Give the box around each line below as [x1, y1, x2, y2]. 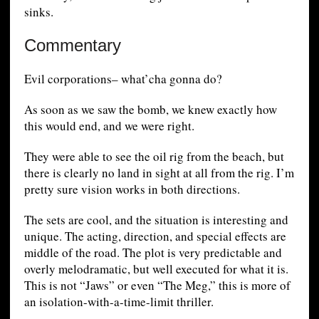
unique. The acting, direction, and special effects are [23, 228, 286, 245]
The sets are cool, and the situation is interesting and [23, 211, 288, 229]
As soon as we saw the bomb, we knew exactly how [23, 101, 277, 118]
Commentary [23, 36, 121, 56]
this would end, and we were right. [23, 117, 194, 135]
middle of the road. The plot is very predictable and [23, 244, 282, 261]
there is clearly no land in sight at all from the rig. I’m [23, 164, 294, 182]
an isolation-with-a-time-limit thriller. [23, 293, 214, 310]
